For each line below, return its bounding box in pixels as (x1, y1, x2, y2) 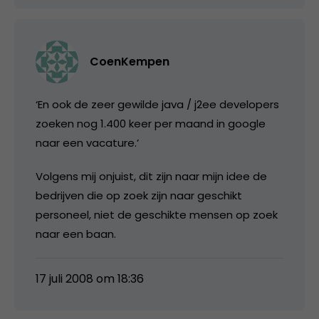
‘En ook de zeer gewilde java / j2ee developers (36, 96, 279, 112)
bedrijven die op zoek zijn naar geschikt (36, 187, 242, 203)
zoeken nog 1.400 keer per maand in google (36, 115, 266, 131)
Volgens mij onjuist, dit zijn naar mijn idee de (36, 168, 267, 184)
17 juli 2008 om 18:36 (36, 270, 144, 287)
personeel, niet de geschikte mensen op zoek (36, 206, 278, 222)
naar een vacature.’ (36, 135, 139, 150)
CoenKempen (90, 53, 169, 70)
